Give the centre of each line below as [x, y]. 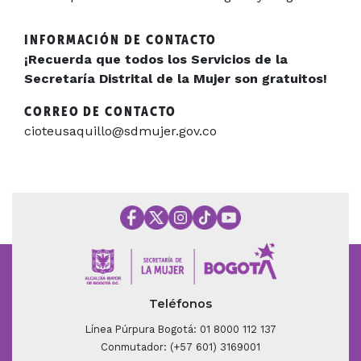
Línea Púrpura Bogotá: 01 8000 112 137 [180, 330]
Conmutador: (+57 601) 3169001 [180, 347]
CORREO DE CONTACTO [100, 111]
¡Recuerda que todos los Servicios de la [156, 59]
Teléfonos [180, 304]
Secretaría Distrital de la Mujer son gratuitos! [176, 78]
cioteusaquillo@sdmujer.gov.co [120, 131]
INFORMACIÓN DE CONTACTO [121, 39]
